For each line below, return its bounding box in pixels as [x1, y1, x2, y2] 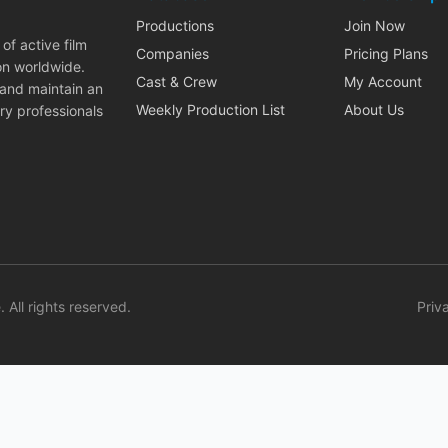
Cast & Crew [136, 73, 217, 90]
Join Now [344, 17, 405, 34]
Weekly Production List [136, 101, 285, 118]
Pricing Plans [344, 45, 428, 62]
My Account [344, 73, 422, 90]
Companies [136, 45, 209, 62]
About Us [344, 101, 404, 118]
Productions [136, 17, 214, 34]
